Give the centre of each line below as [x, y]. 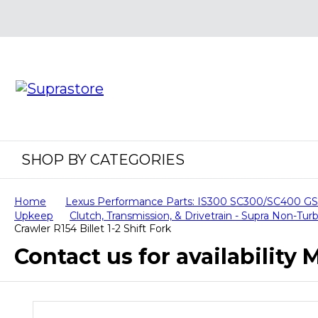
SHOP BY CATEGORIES [103, 160]
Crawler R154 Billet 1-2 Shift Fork [93, 229]
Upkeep [34, 216]
